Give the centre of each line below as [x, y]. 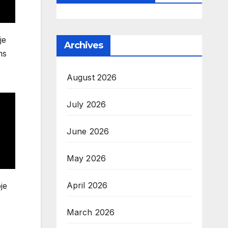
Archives [83, 45]
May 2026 [86, 158]
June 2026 [88, 131]
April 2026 [87, 185]
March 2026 [91, 212]
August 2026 [92, 77]
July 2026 [86, 104]
